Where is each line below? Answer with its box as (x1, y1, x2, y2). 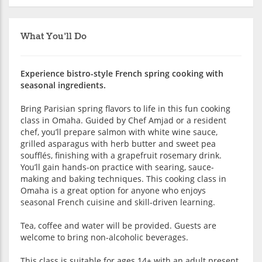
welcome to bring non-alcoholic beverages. (20, 231, 188, 243)
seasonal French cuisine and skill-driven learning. (20, 196, 215, 208)
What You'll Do (20, 30, 87, 43)
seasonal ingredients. (20, 79, 106, 91)
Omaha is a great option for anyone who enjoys (20, 184, 206, 196)
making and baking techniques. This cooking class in (20, 173, 226, 184)
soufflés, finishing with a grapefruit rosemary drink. (20, 149, 222, 161)
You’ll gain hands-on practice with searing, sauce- (20, 161, 214, 173)
